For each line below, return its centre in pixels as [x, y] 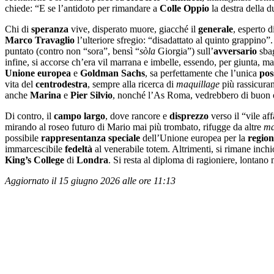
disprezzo [189, 116]
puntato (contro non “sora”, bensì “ [72, 51]
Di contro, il [29, 116]
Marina [46, 95]
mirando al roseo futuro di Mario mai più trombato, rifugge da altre [134, 127]
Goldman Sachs [113, 73]
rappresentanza [73, 138]
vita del [20, 84]
